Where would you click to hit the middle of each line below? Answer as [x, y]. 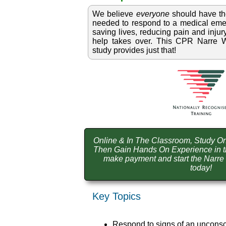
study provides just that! [134, 50]
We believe [114, 14]
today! [201, 168]
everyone [153, 14]
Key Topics [117, 196]
